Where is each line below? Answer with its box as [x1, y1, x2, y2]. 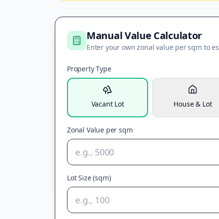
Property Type [67, 64, 111, 73]
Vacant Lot [91, 99, 124, 109]
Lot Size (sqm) [67, 173, 111, 182]
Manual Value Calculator [87, 29, 202, 42]
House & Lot [174, 99, 212, 109]
